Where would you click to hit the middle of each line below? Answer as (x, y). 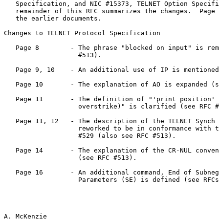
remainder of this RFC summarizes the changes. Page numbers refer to (10, 11)
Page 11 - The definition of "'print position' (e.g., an (10, 99)
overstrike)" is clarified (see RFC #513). (41, 106)
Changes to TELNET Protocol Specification (82, 33)
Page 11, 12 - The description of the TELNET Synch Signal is (10, 121)
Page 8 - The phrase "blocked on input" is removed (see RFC (10, 47)
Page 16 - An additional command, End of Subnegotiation (10, 172)
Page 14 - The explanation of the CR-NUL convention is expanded (10, 150)
